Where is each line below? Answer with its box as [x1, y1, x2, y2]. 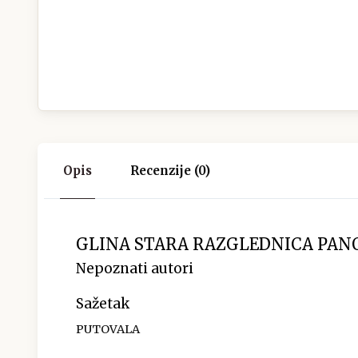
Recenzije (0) [130, 162, 210, 178]
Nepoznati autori [76, 259, 193, 277]
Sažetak [76, 294, 129, 312]
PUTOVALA [76, 321, 140, 336]
